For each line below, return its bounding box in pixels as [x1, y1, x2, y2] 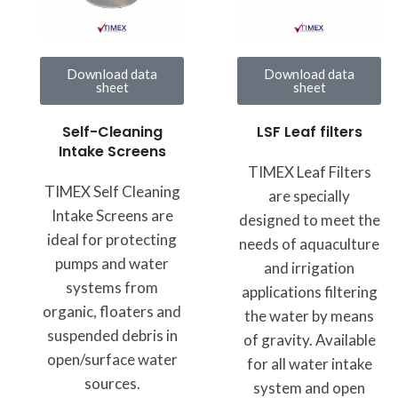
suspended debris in [46, 326, 178, 346]
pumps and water [55, 254, 169, 274]
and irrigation [264, 258, 354, 277]
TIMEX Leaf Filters [247, 162, 371, 181]
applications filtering [241, 282, 378, 301]
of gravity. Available [243, 330, 376, 349]
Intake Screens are [51, 206, 173, 226]
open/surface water [46, 350, 178, 370]
